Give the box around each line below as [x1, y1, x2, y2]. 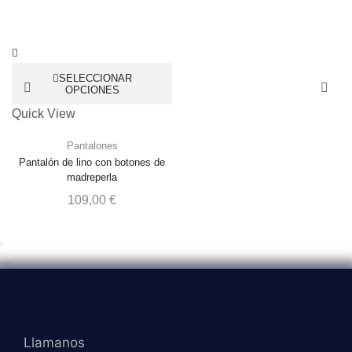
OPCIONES [64, 83, 119, 96]
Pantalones [66, 140, 118, 152]
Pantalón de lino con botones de [19, 156, 165, 169]
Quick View [12, 107, 75, 121]
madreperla [67, 171, 117, 184]
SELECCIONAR [58, 71, 132, 84]
